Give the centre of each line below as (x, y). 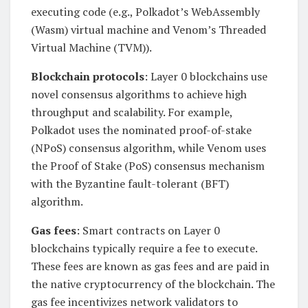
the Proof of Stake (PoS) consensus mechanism (148, 165)
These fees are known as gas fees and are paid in (150, 266)
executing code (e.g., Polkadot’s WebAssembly (145, 11)
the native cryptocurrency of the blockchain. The (153, 284)
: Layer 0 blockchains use (206, 76)
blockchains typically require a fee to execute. (144, 248)
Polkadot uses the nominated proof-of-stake (141, 130)
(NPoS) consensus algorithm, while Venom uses (148, 147)
